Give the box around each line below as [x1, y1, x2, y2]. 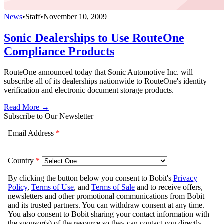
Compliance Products [4, 44, 114, 58]
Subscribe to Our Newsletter [4, 112, 93, 121]
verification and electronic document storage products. [4, 86, 174, 95]
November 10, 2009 [43, 12, 107, 21]
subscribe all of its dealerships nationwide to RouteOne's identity [4, 77, 207, 86]
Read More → [4, 103, 49, 112]
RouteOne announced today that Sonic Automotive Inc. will [4, 68, 193, 77]
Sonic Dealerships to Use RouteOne [4, 31, 184, 44]
